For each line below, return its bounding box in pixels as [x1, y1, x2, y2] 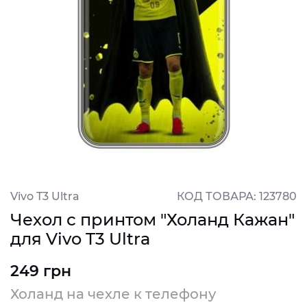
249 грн [10, 262, 71, 280]
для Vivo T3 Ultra [10, 229, 150, 249]
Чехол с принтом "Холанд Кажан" [10, 210, 295, 230]
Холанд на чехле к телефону [10, 286, 216, 302]
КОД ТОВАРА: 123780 [177, 190, 297, 203]
